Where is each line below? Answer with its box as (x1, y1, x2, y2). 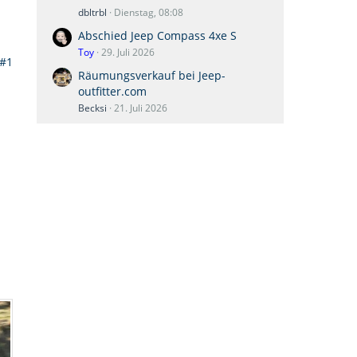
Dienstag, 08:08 (114, 6, 183, 19)
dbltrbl (78, 6, 107, 19)
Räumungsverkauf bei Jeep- (78, 68, 226, 83)
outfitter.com (78, 84, 147, 99)
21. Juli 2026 (114, 101, 167, 115)
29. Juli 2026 (101, 45, 155, 59)
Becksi (78, 101, 107, 115)
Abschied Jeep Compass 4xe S (78, 28, 237, 43)
